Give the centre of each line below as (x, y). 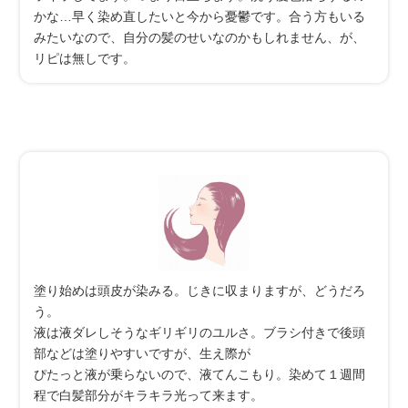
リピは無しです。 (85, 58)
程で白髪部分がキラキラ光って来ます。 (149, 395)
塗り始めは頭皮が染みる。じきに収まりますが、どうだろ (200, 290)
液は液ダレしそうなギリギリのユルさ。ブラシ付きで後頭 (200, 332)
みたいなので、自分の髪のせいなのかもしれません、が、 (200, 37)
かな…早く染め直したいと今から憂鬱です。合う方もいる (200, 16)
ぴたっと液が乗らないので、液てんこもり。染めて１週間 (200, 374)
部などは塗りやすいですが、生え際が (143, 353)
